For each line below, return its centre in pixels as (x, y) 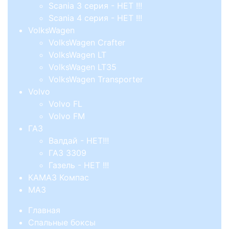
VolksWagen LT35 (83, 67)
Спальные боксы (62, 223)
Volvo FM (67, 116)
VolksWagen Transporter (96, 79)
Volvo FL (65, 104)
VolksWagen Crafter (87, 43)
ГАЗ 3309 (67, 153)
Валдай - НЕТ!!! (79, 141)
